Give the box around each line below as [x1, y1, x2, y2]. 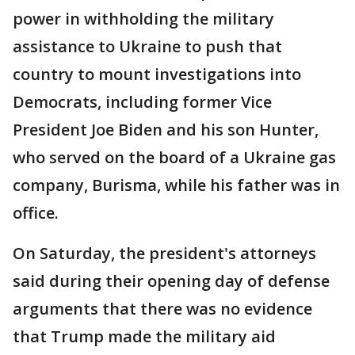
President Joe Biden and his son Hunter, [13, 119, 319, 141]
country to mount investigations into [13, 63, 301, 86]
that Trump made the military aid [13, 326, 276, 348]
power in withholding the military [13, 8, 274, 30]
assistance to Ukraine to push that [13, 36, 282, 58]
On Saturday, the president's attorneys [13, 242, 316, 265]
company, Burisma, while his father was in [13, 174, 340, 197]
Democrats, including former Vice [13, 91, 272, 113]
